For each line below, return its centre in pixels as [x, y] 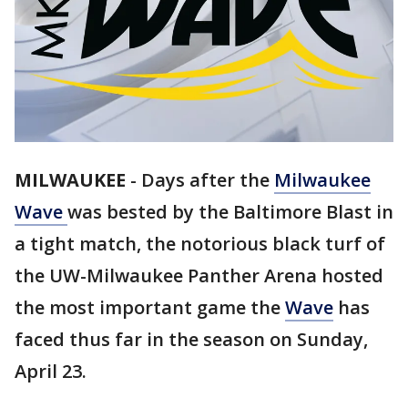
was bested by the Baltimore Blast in [230, 212]
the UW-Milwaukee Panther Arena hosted [199, 276]
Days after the [208, 180]
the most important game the [150, 308]
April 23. [51, 372]
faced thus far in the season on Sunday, [191, 340]
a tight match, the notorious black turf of [200, 244]
